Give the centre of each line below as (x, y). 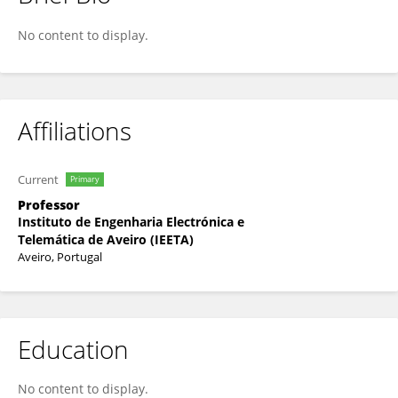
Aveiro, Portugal (60, 257)
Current (38, 179)
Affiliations (75, 131)
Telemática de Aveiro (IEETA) (106, 239)
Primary (85, 179)
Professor (49, 205)
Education (73, 349)
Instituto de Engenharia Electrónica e (131, 222)
